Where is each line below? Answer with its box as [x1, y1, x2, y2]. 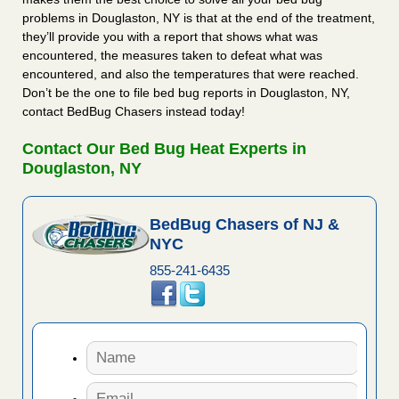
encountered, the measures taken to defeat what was [22, 48, 322, 63]
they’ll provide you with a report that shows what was [22, 29, 318, 45]
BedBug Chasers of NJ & [149, 216, 339, 234]
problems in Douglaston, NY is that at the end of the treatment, [22, 11, 375, 26]
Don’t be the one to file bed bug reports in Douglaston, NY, [22, 85, 350, 101]
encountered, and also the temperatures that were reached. [22, 67, 359, 82]
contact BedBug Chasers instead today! [22, 104, 245, 119]
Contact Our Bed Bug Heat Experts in [22, 140, 306, 159]
